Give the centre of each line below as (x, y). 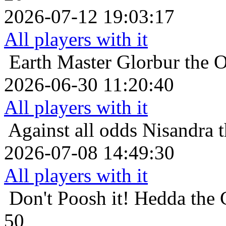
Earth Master (60, 62)
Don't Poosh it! (69, 198)
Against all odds (73, 130)
